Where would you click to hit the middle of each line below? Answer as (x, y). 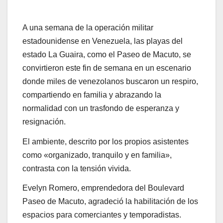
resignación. (44, 121)
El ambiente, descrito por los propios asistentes (106, 141)
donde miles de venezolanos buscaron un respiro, (110, 81)
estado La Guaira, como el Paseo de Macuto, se (107, 54)
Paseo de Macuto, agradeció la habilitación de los (110, 202)
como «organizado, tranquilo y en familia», (97, 155)
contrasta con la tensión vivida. (77, 168)
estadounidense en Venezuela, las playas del (103, 41)
